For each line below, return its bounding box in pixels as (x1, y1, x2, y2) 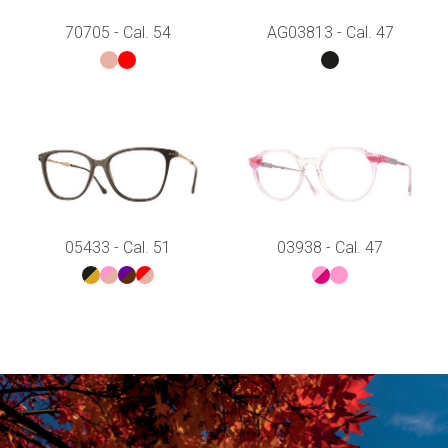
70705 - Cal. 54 (65, 22, 171, 42)
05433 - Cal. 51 (65, 237, 171, 257)
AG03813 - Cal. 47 (266, 22, 394, 42)
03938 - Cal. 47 (277, 237, 383, 257)
